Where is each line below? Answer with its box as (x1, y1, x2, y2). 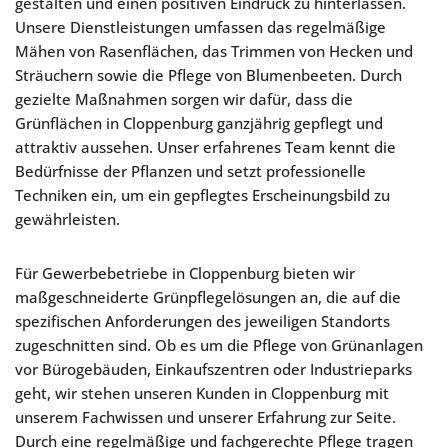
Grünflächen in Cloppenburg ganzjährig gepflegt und (15, 113, 383, 133)
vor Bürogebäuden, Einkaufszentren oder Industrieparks (15, 359, 412, 379)
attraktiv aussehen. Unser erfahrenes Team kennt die (15, 137, 396, 157)
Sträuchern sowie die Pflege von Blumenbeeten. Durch (15, 65, 402, 85)
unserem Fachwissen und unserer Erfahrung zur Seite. (15, 407, 396, 427)
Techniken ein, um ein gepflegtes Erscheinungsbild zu (15, 185, 390, 205)
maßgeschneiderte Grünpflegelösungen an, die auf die (15, 287, 401, 307)
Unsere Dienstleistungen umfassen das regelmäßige (15, 17, 386, 37)
